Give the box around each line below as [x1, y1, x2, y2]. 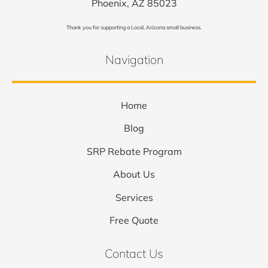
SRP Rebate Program [86, 145, 182, 157]
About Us [113, 168, 155, 181]
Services [115, 191, 153, 203]
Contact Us [105, 246, 163, 261]
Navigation [105, 51, 163, 67]
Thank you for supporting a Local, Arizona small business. [66, 24, 202, 31]
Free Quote [109, 214, 159, 226]
